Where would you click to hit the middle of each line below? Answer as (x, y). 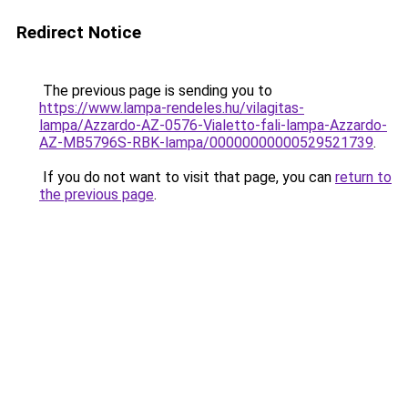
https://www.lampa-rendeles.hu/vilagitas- (172, 108)
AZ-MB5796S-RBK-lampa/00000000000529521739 (206, 143)
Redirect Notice (79, 32)
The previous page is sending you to (156, 91)
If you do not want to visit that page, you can (187, 177)
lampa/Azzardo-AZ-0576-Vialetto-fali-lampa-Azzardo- (213, 125)
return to (363, 177)
